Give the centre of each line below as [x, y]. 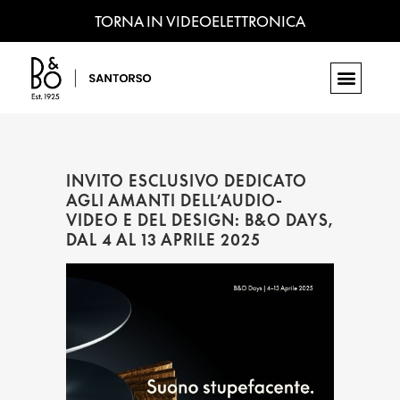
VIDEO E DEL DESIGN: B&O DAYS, [200, 220]
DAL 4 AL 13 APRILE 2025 [163, 240]
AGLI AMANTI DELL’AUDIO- [175, 200]
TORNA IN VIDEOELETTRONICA [200, 21]
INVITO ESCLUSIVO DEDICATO [187, 181]
